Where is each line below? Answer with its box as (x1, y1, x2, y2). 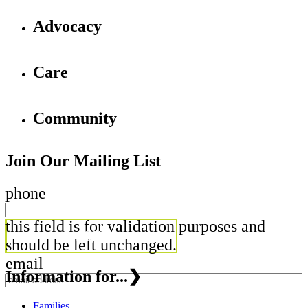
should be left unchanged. (5, 236, 177, 254)
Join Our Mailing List (5, 152, 161, 170)
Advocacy (33, 16, 102, 35)
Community (33, 109, 117, 127)
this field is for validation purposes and (5, 217, 265, 236)
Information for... (5, 267, 128, 286)
